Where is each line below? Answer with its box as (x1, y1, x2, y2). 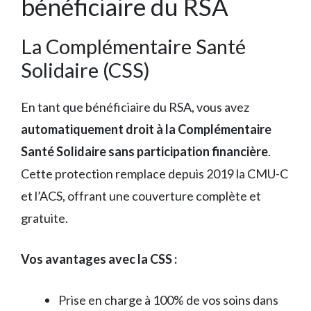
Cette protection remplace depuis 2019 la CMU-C (21, 165, 288, 181)
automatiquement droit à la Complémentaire (21, 121, 271, 137)
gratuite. (21, 210, 68, 226)
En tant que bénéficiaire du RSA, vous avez (21, 99, 249, 115)
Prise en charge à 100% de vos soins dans (58, 292, 278, 308)
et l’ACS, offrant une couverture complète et (21, 187, 261, 203)
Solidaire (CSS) (21, 57, 150, 82)
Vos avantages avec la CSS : (21, 251, 177, 267)
